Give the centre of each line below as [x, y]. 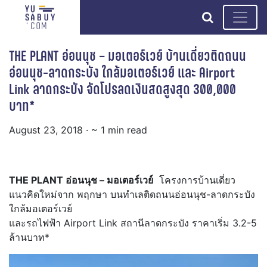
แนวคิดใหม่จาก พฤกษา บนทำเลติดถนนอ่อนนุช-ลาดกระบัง [132, 195]
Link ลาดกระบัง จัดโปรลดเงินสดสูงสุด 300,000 [122, 89]
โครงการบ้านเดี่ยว [194, 180]
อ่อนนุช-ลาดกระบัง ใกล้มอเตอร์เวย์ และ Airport [122, 73]
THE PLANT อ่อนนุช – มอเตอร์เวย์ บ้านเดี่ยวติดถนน [128, 56]
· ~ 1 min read [117, 130]
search [232, 17]
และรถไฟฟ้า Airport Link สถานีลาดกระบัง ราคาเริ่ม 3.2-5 [133, 223]
